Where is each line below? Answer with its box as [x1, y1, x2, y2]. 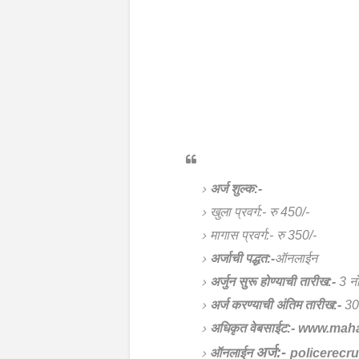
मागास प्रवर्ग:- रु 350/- [210, 228, 317, 242]
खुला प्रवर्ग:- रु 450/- [210, 205, 309, 219]
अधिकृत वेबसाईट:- [210, 321, 298, 335]
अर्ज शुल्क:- [210, 182, 262, 196]
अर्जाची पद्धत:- [210, 252, 275, 265]
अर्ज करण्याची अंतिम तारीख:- [210, 298, 341, 312]
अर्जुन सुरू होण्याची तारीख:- [210, 275, 336, 288]
